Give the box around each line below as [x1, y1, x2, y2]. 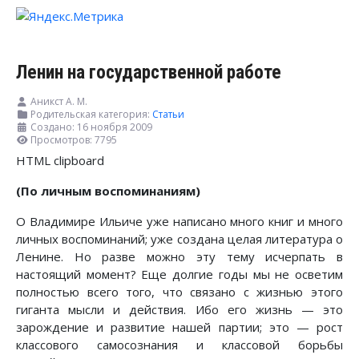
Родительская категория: [28, 107, 152, 122]
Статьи [152, 107, 184, 122]
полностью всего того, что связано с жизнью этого [16, 284, 343, 301]
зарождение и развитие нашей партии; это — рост [16, 319, 343, 336]
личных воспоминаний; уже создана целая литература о [16, 231, 343, 248]
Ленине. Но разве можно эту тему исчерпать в [16, 248, 343, 265]
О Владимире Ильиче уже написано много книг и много [16, 213, 343, 230]
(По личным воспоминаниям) [16, 183, 200, 200]
